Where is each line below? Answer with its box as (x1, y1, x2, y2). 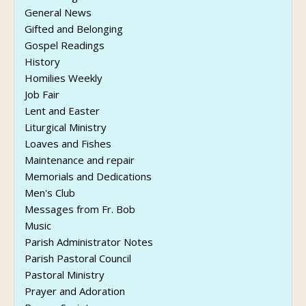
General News (25, 5, 92, 20)
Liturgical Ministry (25, 120, 107, 135)
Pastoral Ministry (25, 268, 105, 282)
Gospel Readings (25, 38, 105, 53)
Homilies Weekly (25, 71, 102, 85)
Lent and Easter (25, 104, 100, 118)
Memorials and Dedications (25, 169, 152, 184)
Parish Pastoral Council (25, 251, 131, 266)
